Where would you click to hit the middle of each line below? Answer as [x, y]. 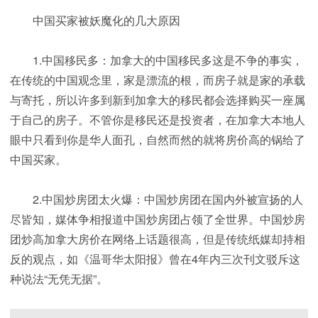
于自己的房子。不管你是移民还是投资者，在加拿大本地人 [158, 120]
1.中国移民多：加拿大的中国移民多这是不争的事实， [157, 60]
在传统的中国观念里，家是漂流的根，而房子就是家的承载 [158, 80]
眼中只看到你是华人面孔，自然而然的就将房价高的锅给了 [158, 140]
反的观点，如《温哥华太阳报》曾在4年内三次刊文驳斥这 [155, 259]
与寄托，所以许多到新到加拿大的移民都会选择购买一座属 [158, 100]
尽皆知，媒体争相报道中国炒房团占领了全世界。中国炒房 [158, 219]
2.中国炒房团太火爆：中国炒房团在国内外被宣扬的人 [157, 199]
